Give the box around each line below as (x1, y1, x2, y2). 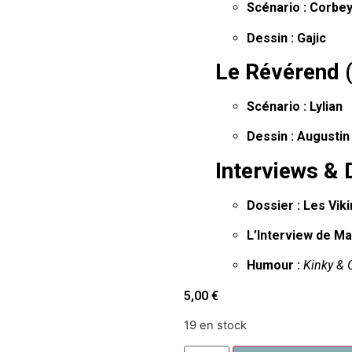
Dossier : (247, 197, 300, 213)
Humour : (247, 258, 300, 273)
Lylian (310, 98, 343, 114)
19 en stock (184, 318, 247, 333)
